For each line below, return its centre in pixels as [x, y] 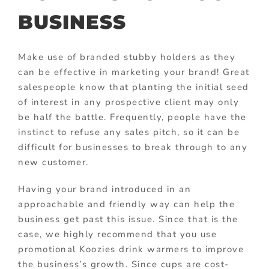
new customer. [53, 162]
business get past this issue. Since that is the [128, 219]
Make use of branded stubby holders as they [127, 57]
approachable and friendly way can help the [126, 204]
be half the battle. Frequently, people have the [132, 117]
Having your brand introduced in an [104, 189]
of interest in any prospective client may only [128, 102]
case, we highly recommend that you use [117, 234]
